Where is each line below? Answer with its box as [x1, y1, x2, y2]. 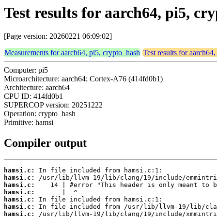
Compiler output [4, 137, 87, 150]
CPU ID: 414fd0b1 [4, 92, 63, 101]
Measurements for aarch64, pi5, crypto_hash [4, 48, 140, 57]
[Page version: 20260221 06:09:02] [4, 32, 112, 41]
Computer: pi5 [4, 66, 48, 75]
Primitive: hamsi [4, 118, 53, 127]
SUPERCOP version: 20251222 [4, 101, 103, 109]
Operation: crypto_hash [4, 109, 76, 118]
